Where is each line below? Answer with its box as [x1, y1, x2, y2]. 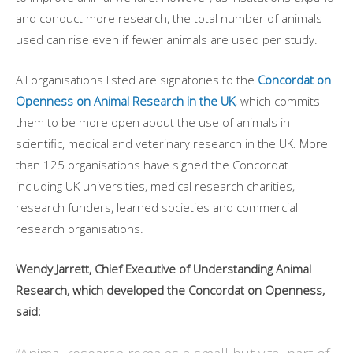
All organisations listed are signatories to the [16, 72, 258, 88]
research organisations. [16, 221, 150, 237]
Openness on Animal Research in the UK [16, 93, 235, 110]
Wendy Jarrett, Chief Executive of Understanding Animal [16, 261, 311, 277]
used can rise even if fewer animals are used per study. [16, 32, 327, 48]
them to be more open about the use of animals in [16, 114, 290, 131]
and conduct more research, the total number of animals [16, 10, 322, 27]
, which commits [235, 93, 320, 110]
